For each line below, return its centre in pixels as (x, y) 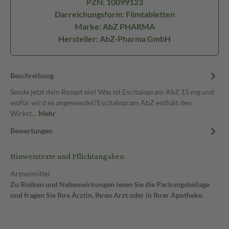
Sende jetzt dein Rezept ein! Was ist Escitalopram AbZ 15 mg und (112, 92)
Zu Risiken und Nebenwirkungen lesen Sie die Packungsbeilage (110, 184)
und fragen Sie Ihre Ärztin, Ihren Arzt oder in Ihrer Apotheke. (107, 195)
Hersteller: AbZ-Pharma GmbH (114, 39)
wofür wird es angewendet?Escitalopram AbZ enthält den (101, 102)
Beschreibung (32, 75)
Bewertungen (31, 131)
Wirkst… (24, 113)
